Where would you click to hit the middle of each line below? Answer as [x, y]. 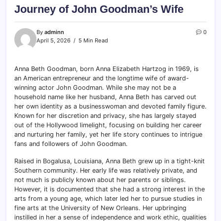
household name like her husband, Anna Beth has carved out [105, 97]
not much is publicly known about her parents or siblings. [100, 180]
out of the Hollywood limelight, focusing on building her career [108, 125]
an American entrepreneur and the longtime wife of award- [102, 78]
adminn [54, 32]
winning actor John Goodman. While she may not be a [95, 87]
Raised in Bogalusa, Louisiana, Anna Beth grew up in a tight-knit [110, 161]
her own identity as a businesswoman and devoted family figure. [110, 106]
